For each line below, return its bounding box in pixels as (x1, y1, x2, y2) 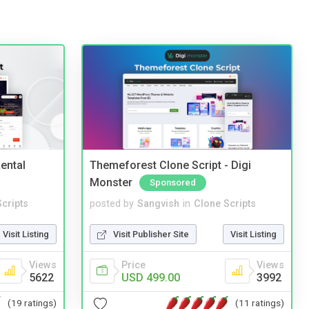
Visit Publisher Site (113, 228, 189, 239)
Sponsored (150, 177, 196, 188)
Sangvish (137, 197, 179, 210)
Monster (90, 175, 132, 189)
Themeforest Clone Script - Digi (90, 159, 251, 172)
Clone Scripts (194, 197, 256, 210)
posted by (90, 197, 134, 210)
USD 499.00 (121, 270, 180, 284)
